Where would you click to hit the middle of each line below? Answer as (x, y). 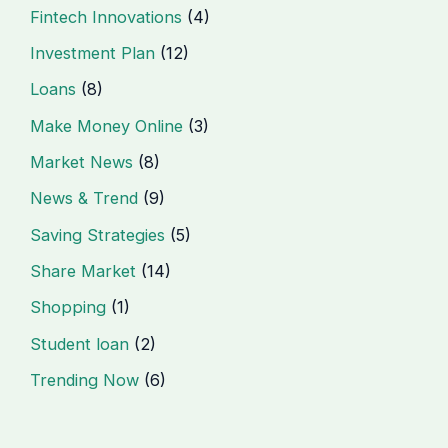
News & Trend (84, 198)
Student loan (80, 343)
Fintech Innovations (106, 16)
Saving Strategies (98, 234)
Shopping (68, 307)
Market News (82, 162)
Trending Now (85, 379)
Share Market (83, 270)
